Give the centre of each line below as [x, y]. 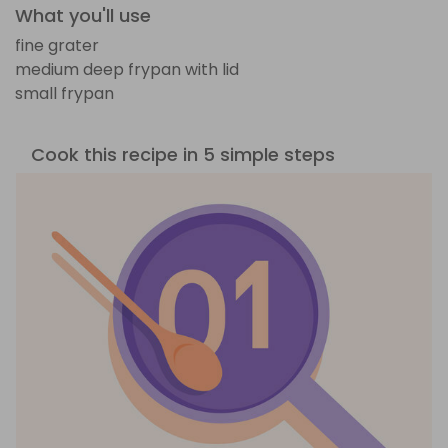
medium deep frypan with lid [127, 69]
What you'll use [83, 15]
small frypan [64, 93]
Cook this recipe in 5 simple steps [183, 154]
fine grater [57, 45]
